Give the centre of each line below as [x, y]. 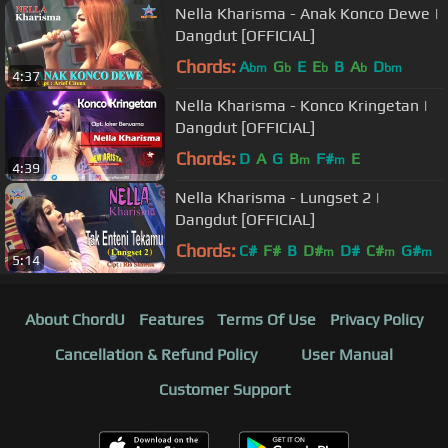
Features [171, 319]
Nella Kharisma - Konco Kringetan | [301, 106]
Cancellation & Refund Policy [156, 354]
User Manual [347, 354]
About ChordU [74, 319]
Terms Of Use [267, 319]
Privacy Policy [377, 319]
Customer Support [224, 389]
